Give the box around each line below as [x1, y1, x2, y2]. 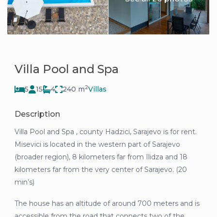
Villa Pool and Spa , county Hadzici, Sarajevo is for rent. [15, 127, 197, 137]
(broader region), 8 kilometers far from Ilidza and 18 [15, 153, 188, 162]
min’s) [15, 178, 35, 187]
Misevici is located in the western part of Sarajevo [15, 140, 181, 149]
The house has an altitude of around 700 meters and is [15, 199, 200, 208]
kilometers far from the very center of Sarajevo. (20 [15, 165, 187, 174]
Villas [88, 85, 107, 94]
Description [15, 109, 61, 119]
